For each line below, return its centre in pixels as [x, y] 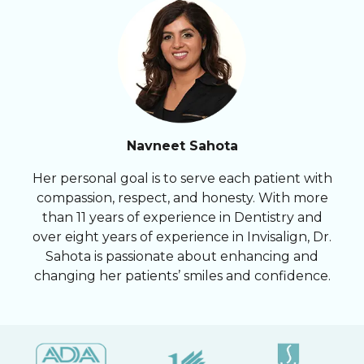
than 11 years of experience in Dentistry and [182, 218]
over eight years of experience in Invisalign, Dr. [182, 237]
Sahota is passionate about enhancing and [182, 257]
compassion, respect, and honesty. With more [182, 198]
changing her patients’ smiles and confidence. [182, 276]
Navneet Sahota [182, 146]
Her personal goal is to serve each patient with [182, 179]
